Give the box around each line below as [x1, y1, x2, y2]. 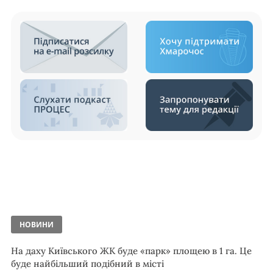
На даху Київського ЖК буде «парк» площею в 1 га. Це [11, 245, 252, 257]
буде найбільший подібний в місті [11, 258, 164, 270]
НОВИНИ [19, 219, 54, 230]
